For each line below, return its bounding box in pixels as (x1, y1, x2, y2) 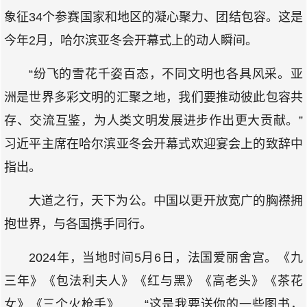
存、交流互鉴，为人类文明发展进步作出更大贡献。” (4, 114, 303, 127)
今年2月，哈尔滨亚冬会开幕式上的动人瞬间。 (4, 34, 258, 47)
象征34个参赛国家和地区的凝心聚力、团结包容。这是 (4, 10, 303, 24)
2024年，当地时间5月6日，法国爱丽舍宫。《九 (29, 251, 303, 265)
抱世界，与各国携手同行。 (4, 217, 152, 231)
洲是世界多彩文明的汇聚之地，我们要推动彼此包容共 (4, 90, 303, 104)
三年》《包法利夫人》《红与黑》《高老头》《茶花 (4, 274, 303, 288)
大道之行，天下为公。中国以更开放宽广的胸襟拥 (29, 194, 303, 208)
